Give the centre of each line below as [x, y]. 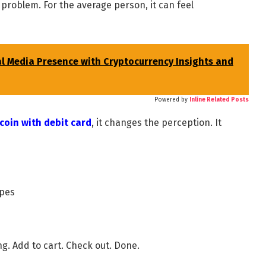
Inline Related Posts [219, 100]
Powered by [171, 100]
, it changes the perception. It [156, 123]
